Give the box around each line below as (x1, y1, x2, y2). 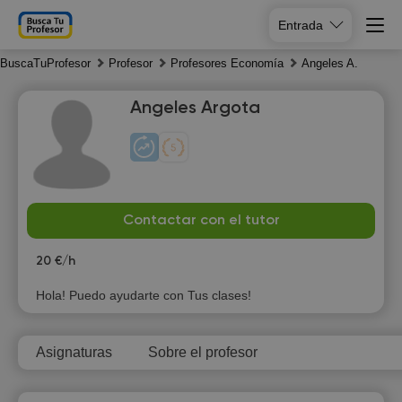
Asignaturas (36, 345, 112, 360)
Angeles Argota (130, 100, 260, 118)
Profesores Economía (170, 57, 284, 70)
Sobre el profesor (148, 345, 258, 360)
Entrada (278, 17, 323, 32)
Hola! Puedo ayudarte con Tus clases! (36, 288, 251, 302)
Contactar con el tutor (122, 213, 280, 228)
